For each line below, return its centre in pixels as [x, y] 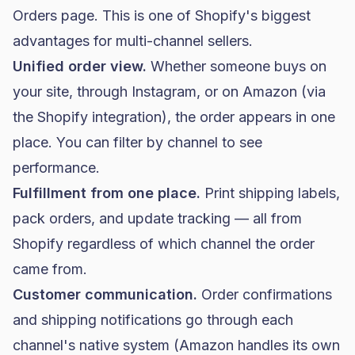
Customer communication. [105, 294]
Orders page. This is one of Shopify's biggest [162, 15]
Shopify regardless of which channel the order [164, 244]
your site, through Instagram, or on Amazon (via [169, 92]
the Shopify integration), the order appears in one [174, 117]
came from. [50, 269]
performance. [56, 168]
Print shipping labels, [270, 193]
